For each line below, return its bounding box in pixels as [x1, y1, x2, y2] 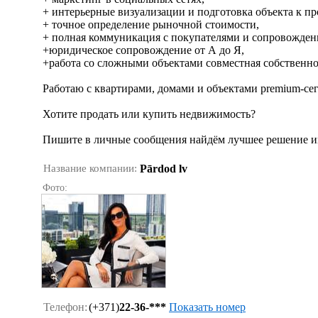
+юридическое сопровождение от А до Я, [43, 44, 244, 56]
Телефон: [43, 301, 87, 313]
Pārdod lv [140, 163, 187, 175]
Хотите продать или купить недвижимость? [43, 108, 256, 120]
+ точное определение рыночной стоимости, [43, 18, 259, 31]
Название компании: [43, 163, 137, 174]
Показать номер [169, 301, 246, 313]
